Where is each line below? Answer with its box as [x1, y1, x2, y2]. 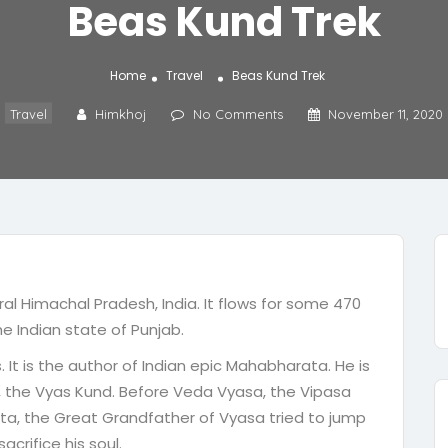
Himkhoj [95, 105, 146, 122]
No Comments [193, 105, 283, 122]
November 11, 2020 [328, 105, 443, 122]
